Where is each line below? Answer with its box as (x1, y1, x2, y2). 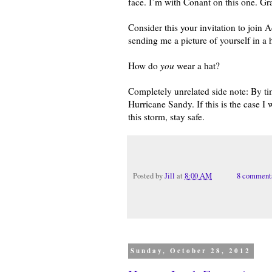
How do (128, 59, 160, 72)
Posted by (133, 170, 165, 181)
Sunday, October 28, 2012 (131, 246, 251, 256)
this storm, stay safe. (128, 110, 205, 123)
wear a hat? (174, 59, 220, 72)
